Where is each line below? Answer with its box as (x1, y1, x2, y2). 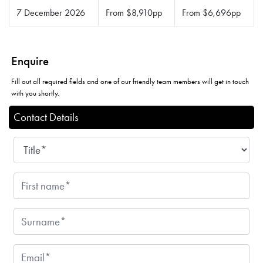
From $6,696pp (182, 7, 241, 19)
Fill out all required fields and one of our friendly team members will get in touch (11, 77, 249, 86)
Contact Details (14, 110, 79, 124)
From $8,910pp (106, 7, 162, 19)
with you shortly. (11, 89, 59, 98)
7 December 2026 (16, 7, 85, 19)
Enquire (11, 54, 49, 69)
